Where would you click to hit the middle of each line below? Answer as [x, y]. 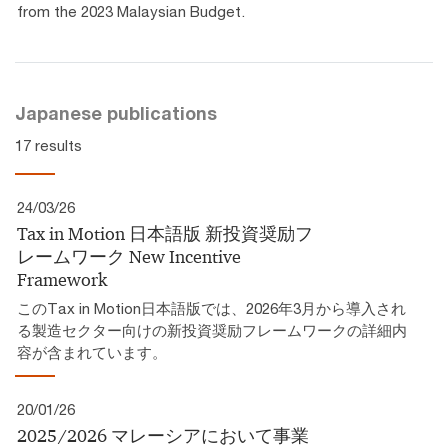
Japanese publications [116, 112]
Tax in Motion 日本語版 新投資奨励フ [165, 233]
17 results [48, 144]
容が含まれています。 [92, 351]
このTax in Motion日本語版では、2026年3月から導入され [211, 307]
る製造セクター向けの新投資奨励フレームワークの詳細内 [212, 329]
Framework [62, 279]
